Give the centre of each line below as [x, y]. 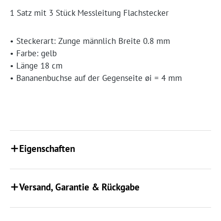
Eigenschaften [47, 148]
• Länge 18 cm [36, 66]
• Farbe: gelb [33, 54]
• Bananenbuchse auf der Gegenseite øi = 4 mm [96, 78]
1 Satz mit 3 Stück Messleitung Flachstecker [89, 13]
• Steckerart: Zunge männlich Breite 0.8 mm [90, 41]
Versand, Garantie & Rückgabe [80, 187]
